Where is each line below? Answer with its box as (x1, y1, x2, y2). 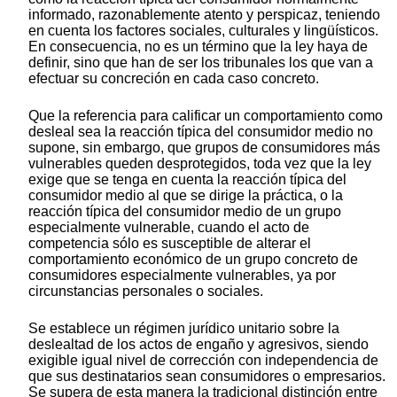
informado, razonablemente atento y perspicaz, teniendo (28, 6, 380, 22)
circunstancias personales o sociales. (28, 283, 263, 299)
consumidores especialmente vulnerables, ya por (28, 267, 336, 283)
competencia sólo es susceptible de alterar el (28, 235, 311, 251)
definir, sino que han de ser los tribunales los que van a (28, 54, 373, 70)
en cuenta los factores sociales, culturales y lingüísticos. (28, 22, 378, 38)
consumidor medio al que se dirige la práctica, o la (28, 187, 343, 203)
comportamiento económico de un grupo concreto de (28, 251, 358, 267)
